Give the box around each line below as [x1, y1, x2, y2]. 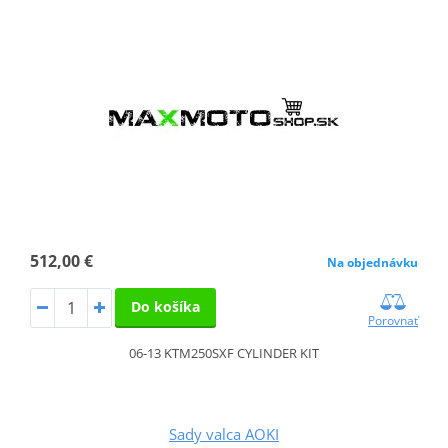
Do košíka [130, 296, 200, 316]
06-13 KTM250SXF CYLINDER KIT [129, 343, 319, 362]
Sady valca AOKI [169, 423, 279, 444]
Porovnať [368, 311, 419, 329]
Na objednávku [327, 253, 419, 271]
